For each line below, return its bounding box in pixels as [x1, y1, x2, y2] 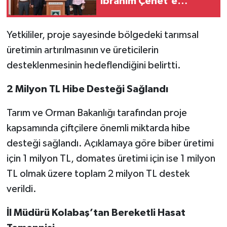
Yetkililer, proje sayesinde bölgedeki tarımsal [6, 29, 199, 40]
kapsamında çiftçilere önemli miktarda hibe [6, 123, 190, 133]
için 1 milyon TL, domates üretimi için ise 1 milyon [6, 153, 215, 164]
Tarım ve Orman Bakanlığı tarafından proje [6, 107, 187, 118]
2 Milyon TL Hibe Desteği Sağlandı [6, 84, 168, 94]
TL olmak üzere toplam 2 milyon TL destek [6, 168, 190, 179]
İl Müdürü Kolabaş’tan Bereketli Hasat [6, 207, 185, 218]
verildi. [6, 183, 36, 194]
